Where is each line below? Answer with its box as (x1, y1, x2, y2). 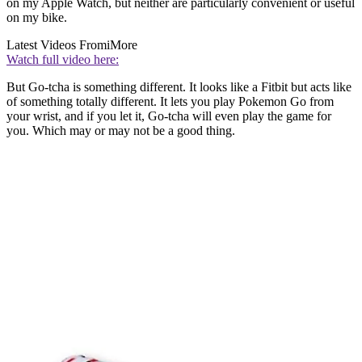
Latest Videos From (6, 38, 107, 53)
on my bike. (6, 11, 67, 25)
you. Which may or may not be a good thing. (6, 124, 235, 138)
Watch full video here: (6, 53, 119, 67)
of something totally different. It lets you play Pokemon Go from (6, 95, 334, 109)
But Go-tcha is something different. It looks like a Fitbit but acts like (6, 80, 351, 95)
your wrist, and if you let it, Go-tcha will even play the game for (6, 109, 331, 124)
